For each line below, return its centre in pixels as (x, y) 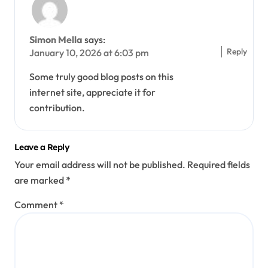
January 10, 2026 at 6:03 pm (89, 53)
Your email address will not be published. (100, 164)
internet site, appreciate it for (92, 92)
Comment (37, 204)
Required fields (219, 164)
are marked (40, 180)
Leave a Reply (42, 147)
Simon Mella (56, 40)
